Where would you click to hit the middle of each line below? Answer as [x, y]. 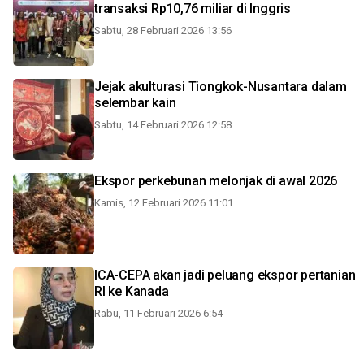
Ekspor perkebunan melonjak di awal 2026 [216, 181]
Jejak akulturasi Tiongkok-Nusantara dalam [221, 87]
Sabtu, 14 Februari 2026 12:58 [163, 125]
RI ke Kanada [132, 291]
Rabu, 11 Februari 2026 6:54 [158, 313]
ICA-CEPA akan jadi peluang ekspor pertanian [225, 275]
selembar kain [135, 103]
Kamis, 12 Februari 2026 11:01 [164, 203]
